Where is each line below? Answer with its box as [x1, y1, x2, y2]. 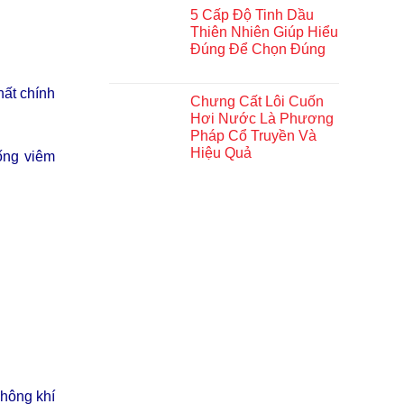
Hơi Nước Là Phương [190, 111, 334, 126]
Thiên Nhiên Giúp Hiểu [190, 24, 338, 40]
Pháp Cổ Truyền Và [190, 128, 317, 143]
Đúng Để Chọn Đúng [190, 41, 326, 57]
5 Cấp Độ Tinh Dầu [190, 7, 314, 23]
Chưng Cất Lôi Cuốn [190, 94, 324, 109]
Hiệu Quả [190, 145, 252, 161]
